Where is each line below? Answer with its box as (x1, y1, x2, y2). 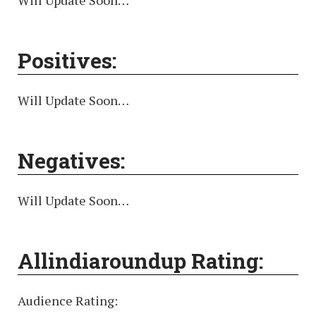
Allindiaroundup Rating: (18, 247, 263, 275)
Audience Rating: (18, 292, 118, 310)
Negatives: (18, 147, 125, 175)
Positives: (18, 47, 116, 75)
